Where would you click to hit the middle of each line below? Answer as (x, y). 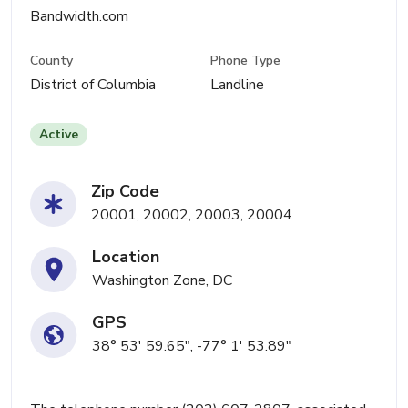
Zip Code (125, 192)
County (51, 61)
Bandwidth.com (79, 16)
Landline (238, 85)
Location (126, 257)
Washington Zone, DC (162, 281)
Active (59, 135)
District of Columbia (93, 85)
